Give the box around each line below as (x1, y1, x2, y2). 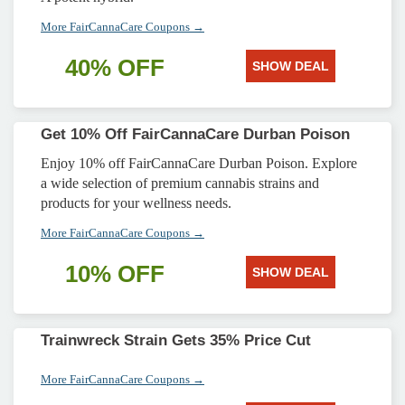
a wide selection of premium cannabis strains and (41, 175, 319, 191)
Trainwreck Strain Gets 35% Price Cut (41, 332, 311, 349)
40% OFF (65, 54, 165, 81)
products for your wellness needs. (41, 195, 231, 211)
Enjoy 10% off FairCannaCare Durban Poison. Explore (41, 155, 357, 171)
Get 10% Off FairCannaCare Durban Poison (41, 126, 350, 143)
